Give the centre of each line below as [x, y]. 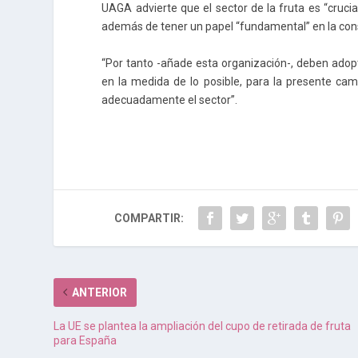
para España [86, 340]
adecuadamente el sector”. [170, 99]
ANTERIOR [100, 292]
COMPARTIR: [149, 218]
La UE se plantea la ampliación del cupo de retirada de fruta [203, 326]
